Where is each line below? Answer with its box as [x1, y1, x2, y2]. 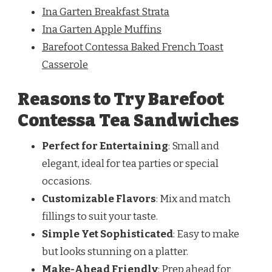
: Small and [168, 140, 219, 153]
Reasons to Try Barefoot [18, 89, 224, 110]
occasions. [42, 175, 92, 188]
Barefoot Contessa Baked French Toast [42, 40, 223, 53]
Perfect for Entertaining [42, 140, 168, 153]
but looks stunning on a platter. [42, 245, 188, 259]
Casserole [42, 58, 88, 71]
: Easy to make [173, 228, 239, 241]
